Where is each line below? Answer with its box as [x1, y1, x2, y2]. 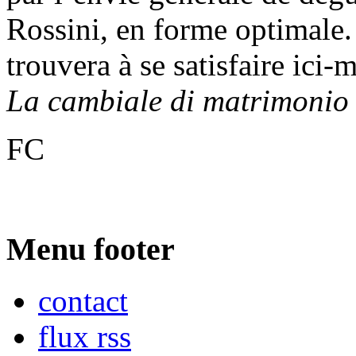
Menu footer [6, 230, 175, 267]
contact [38, 283, 128, 318]
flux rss [38, 319, 131, 354]
